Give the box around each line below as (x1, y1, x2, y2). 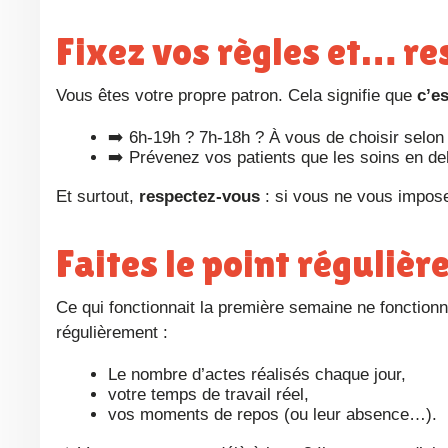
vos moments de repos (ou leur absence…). (108, 405, 437, 425)
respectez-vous (139, 187, 260, 207)
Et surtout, (67, 187, 139, 207)
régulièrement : (56, 323, 168, 343)
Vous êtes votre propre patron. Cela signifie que (66, 86, 417, 106)
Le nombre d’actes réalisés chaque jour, (108, 365, 406, 385)
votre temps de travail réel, (108, 385, 309, 405)
